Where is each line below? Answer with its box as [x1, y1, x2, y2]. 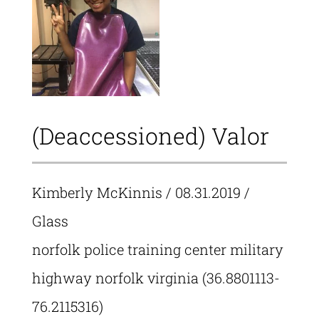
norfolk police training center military [31, 240, 283, 258]
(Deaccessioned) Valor [31, 120, 269, 151]
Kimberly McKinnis [31, 183, 162, 202]
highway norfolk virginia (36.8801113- [31, 268, 280, 287]
